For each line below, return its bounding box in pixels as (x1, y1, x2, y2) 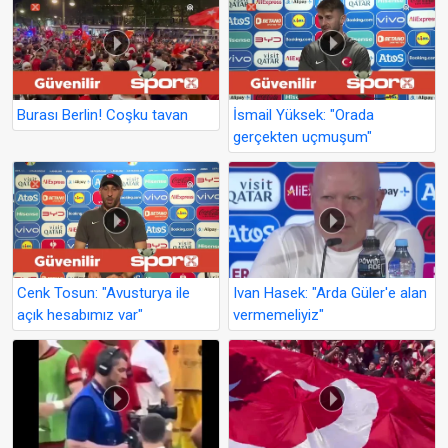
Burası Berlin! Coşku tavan (17, 106, 188, 125)
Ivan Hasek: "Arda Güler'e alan (233, 284, 427, 303)
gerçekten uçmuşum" (233, 128, 372, 147)
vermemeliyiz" (233, 306, 324, 325)
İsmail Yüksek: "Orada (233, 106, 374, 125)
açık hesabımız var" (17, 306, 143, 325)
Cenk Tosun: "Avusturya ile (17, 284, 190, 303)
